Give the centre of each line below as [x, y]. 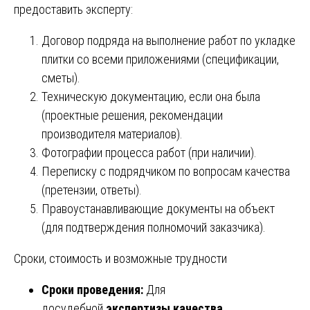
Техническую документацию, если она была [151, 96]
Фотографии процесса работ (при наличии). [149, 152]
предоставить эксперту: [73, 9]
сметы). [61, 77]
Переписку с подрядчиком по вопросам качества [166, 171]
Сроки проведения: [92, 289]
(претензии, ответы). [92, 190]
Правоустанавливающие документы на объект [158, 208]
